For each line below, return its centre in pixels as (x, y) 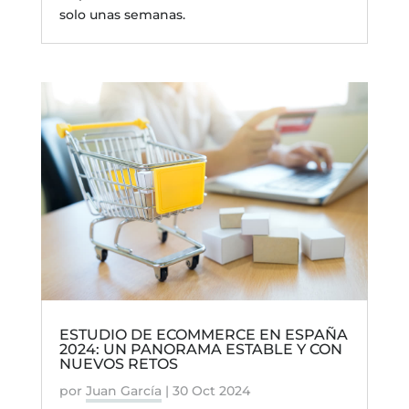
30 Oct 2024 (211, 390)
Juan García (123, 390)
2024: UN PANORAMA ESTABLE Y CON (200, 349)
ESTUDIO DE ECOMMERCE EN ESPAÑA (203, 334)
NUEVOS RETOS (118, 363)
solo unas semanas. (122, 15)
